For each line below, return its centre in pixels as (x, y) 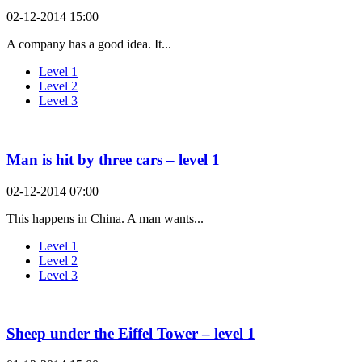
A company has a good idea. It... (89, 44)
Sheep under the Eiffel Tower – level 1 (131, 334)
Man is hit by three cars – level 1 (113, 159)
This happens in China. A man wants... (105, 218)
